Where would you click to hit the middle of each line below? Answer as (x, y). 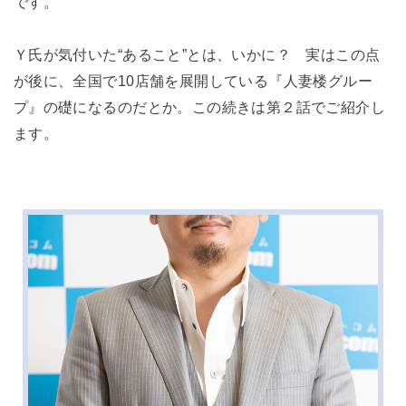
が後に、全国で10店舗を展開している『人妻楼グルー (193, 81)
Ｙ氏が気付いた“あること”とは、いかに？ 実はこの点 (197, 55)
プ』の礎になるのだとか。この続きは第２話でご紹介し (199, 107)
